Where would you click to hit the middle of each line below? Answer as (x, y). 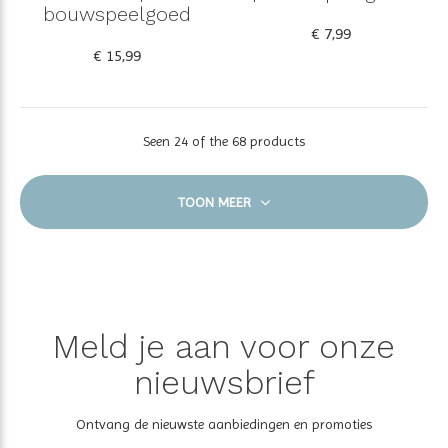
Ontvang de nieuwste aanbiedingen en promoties (224, 423)
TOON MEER (216, 202)
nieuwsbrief (224, 382)
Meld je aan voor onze (224, 346)
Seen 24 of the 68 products (224, 140)
